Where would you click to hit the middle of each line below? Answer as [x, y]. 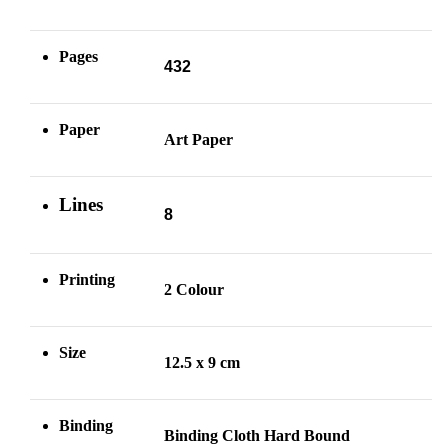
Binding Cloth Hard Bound [257, 436]
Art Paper [198, 140]
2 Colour [194, 290]
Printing [87, 280]
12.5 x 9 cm [202, 363]
